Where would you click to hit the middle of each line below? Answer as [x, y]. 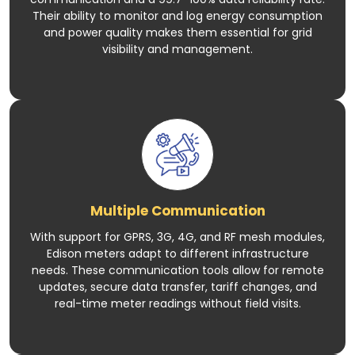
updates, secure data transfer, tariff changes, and [177, 286]
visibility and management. [177, 49]
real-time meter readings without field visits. [177, 303]
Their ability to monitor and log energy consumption [177, 15]
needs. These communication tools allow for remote [177, 270]
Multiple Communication [177, 210]
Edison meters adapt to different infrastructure [177, 253]
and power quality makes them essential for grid [177, 32]
